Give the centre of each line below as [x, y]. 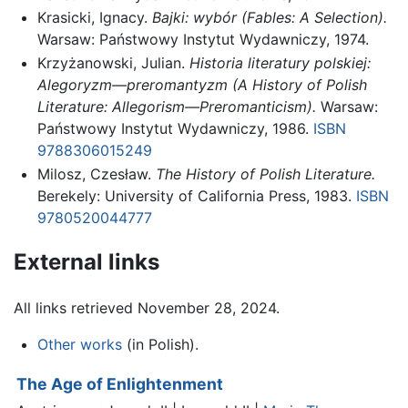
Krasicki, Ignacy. [94, 18]
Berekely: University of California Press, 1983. [196, 195]
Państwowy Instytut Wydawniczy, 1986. [175, 128]
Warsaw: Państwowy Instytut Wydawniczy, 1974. [203, 40]
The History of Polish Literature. [265, 173]
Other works [79, 345]
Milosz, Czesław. [96, 173]
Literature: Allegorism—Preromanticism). [176, 106]
